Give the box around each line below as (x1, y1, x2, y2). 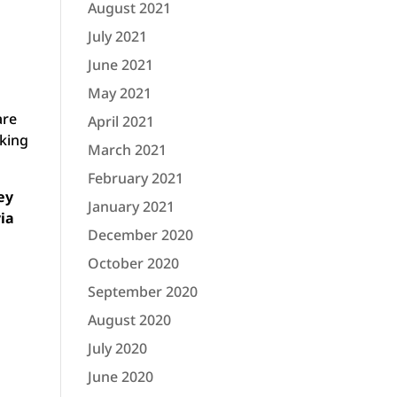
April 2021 (87, 112, 154, 131)
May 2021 (87, 83, 152, 103)
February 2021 (87, 168, 183, 188)
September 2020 (87, 282, 198, 301)
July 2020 (87, 339, 147, 358)
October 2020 (87, 253, 179, 273)
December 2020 (87, 225, 193, 245)
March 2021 (87, 140, 167, 160)
